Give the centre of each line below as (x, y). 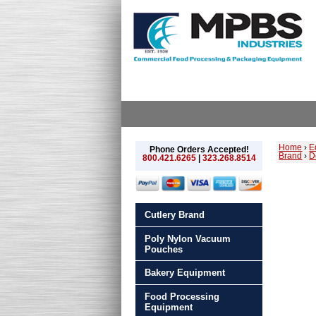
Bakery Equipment (184, 273)
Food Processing (182, 297)
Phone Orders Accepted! (199, 150)
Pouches (163, 249)
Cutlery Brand (174, 214)
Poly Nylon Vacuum (187, 238)
